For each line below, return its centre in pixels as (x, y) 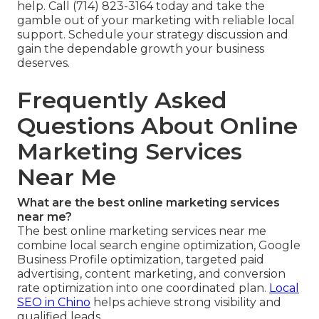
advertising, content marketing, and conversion (151, 274)
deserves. (43, 63)
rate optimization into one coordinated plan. (143, 288)
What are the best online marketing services (148, 203)
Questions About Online (157, 126)
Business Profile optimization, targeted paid (141, 260)
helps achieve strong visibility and (186, 303)
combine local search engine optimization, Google (159, 246)
